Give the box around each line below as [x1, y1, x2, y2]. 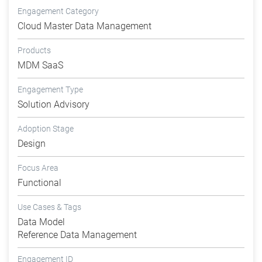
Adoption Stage [18, 124, 74, 134]
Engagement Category [18, 6, 99, 16]
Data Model [18, 216, 65, 228]
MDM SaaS [18, 60, 63, 71]
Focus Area [18, 163, 58, 173]
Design [18, 138, 46, 150]
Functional [18, 177, 61, 189]
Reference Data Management [18, 229, 137, 241]
